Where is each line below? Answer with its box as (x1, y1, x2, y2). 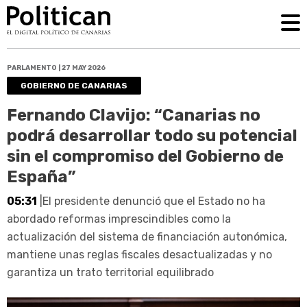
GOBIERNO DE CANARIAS (21, 80, 127, 90)
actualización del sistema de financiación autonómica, (7, 230, 287, 243)
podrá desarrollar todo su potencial (7, 125, 297, 145)
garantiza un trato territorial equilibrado (7, 265, 214, 279)
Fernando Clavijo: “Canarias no (7, 105, 260, 125)
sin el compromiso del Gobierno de (7, 146, 284, 166)
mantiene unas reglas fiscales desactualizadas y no (7, 247, 272, 261)
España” (7, 167, 76, 186)
